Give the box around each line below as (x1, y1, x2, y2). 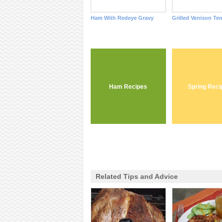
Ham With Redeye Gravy (90, 15, 154, 21)
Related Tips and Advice (95, 172, 178, 180)
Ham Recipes (109, 83, 147, 90)
